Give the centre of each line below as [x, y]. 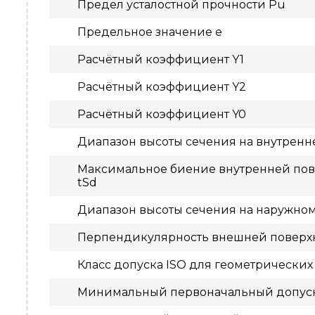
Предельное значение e [150, 32]
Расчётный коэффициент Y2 [162, 87]
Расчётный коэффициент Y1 [161, 59]
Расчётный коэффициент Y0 [162, 114]
